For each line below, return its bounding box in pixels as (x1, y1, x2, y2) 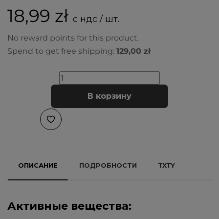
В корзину (88, 91, 131, 101)
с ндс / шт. (73, 14, 120, 24)
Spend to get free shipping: (7, 46, 114, 56)
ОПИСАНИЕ (18, 161, 58, 169)
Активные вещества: (7, 199, 131, 213)
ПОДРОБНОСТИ (79, 161, 137, 169)
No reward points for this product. (7, 33, 139, 43)
